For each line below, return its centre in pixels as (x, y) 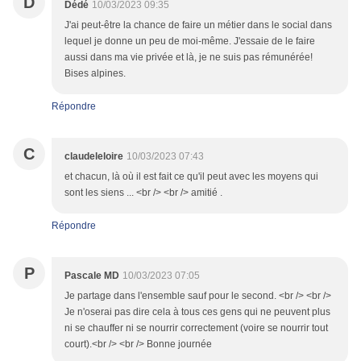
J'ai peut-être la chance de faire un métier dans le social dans (198, 25)
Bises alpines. (95, 74)
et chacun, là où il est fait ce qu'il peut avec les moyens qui (191, 177)
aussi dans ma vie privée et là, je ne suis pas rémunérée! (189, 58)
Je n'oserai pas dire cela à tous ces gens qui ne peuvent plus (197, 312)
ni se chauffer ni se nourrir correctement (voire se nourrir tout (196, 328)
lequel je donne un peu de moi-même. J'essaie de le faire (190, 41)
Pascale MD (92, 276)
